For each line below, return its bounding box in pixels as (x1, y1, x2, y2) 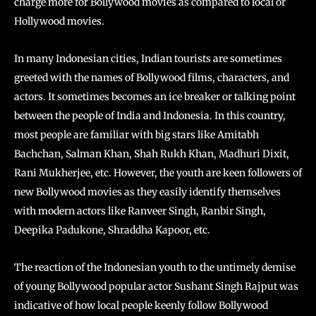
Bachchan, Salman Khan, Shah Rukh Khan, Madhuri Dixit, (14, 147, 289, 160)
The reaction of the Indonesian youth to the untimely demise (14, 260, 296, 274)
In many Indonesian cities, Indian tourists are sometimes (14, 51, 282, 65)
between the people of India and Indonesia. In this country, (14, 109, 286, 122)
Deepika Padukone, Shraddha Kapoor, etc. (14, 223, 210, 236)
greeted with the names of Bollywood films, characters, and (14, 71, 289, 84)
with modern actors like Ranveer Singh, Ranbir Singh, (14, 204, 266, 217)
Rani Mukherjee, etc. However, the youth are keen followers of (14, 166, 302, 179)
